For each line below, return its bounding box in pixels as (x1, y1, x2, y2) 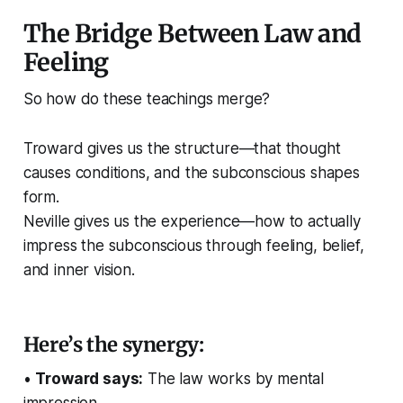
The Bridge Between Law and (22, 18, 362, 49)
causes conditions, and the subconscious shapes (22, 164, 360, 183)
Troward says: (35, 370, 144, 389)
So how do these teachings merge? (22, 90, 271, 109)
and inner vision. (22, 261, 135, 280)
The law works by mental (143, 370, 325, 389)
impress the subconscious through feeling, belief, (22, 237, 364, 255)
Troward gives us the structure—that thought (22, 139, 341, 158)
